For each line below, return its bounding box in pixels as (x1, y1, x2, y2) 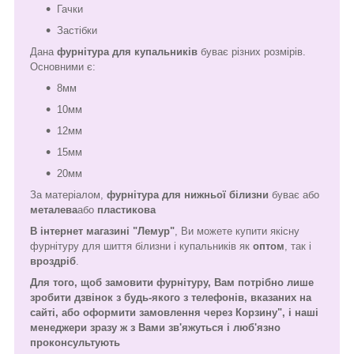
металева (30, 203, 77, 216)
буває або (269, 188, 319, 201)
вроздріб (30, 254, 76, 267)
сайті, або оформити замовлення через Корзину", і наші (30, 306, 318, 318)
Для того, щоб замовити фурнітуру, (30, 276, 214, 288)
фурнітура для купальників (57, 45, 198, 58)
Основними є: (30, 60, 96, 73)
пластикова (97, 203, 156, 216)
